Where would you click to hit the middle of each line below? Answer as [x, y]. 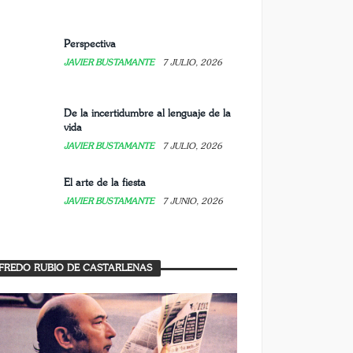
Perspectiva [89, 44]
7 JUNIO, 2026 [192, 201]
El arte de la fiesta [104, 183]
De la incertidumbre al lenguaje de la [147, 113]
